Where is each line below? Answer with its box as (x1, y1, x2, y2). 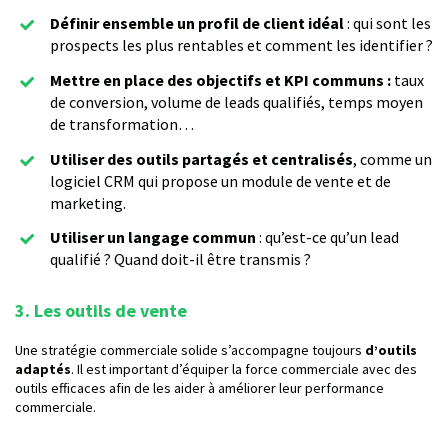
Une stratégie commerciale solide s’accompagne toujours (15, 341, 365, 360)
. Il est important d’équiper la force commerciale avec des (71, 360, 417, 379)
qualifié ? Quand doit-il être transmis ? (50, 249, 311, 270)
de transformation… (50, 113, 194, 134)
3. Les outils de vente (15, 299, 187, 323)
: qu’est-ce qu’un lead (256, 227, 399, 248)
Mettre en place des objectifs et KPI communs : (50, 69, 391, 90)
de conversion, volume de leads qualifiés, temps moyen (50, 91, 423, 112)
